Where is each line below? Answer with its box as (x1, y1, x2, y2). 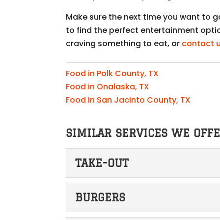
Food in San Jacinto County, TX (66, 94, 191, 106)
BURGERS (75, 191, 126, 203)
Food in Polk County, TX (66, 67, 159, 79)
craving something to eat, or (66, 37, 182, 49)
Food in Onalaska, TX (66, 81, 150, 92)
